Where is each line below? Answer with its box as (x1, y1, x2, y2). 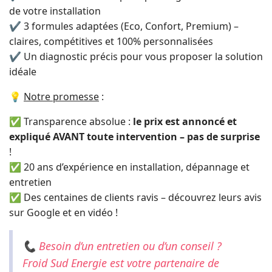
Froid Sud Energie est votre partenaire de (22, 256, 219, 270)
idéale (9, 65, 36, 78)
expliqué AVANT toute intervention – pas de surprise (9, 130, 260, 143)
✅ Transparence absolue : (9, 115, 133, 128)
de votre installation (9, 4, 101, 18)
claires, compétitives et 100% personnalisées (9, 35, 213, 48)
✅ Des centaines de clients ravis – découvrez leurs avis (9, 191, 262, 204)
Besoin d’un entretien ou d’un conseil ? (36, 239, 222, 253)
